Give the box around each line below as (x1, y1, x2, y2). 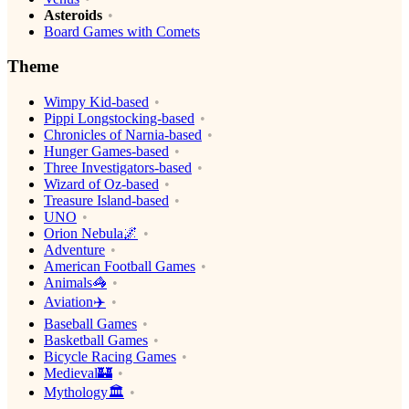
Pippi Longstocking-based (44, 110, 194, 127)
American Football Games (44, 258, 195, 275)
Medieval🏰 (44, 365, 112, 382)
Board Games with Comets (44, 23, 200, 39)
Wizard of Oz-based (44, 176, 159, 193)
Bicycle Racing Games (44, 349, 176, 365)
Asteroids (44, 6, 102, 23)
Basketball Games (44, 332, 148, 349)
